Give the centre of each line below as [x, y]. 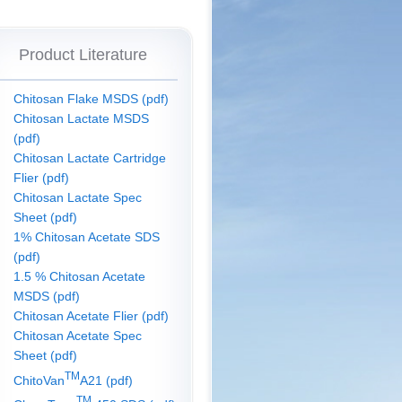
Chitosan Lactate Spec [78, 198]
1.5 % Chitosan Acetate [79, 277]
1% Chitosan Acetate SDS [87, 237]
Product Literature [83, 55]
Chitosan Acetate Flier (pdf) [91, 316]
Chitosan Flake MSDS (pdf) [91, 99]
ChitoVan [39, 380]
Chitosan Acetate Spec [78, 336]
